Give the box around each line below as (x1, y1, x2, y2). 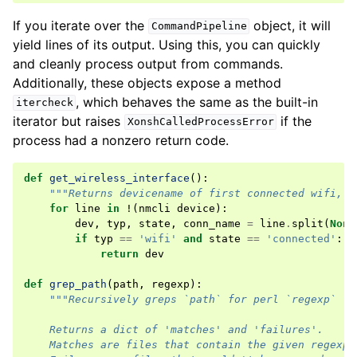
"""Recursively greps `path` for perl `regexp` (49, 292, 336, 305)
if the (277, 112, 312, 129)
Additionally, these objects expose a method (13, 74, 281, 91)
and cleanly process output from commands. (13, 55, 283, 72)
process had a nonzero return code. (13, 131, 229, 148)
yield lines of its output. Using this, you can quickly (13, 36, 320, 53)
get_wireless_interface (49, 171, 190, 184)
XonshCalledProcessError (127, 116, 274, 128)
